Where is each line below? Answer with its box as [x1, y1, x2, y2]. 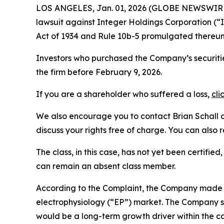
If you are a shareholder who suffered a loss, [36, 89, 211, 99]
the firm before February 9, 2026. [36, 67, 162, 77]
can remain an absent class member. [36, 161, 175, 171]
